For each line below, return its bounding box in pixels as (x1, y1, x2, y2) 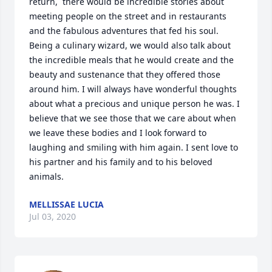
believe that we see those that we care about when (29, 112, 236, 124)
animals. (29, 171, 64, 182)
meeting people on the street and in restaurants (29, 10, 226, 22)
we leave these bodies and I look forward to (29, 127, 206, 138)
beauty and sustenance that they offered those (29, 69, 220, 80)
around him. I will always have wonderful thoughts (29, 83, 237, 95)
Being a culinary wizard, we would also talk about (29, 39, 231, 51)
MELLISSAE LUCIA (29, 199, 104, 210)
